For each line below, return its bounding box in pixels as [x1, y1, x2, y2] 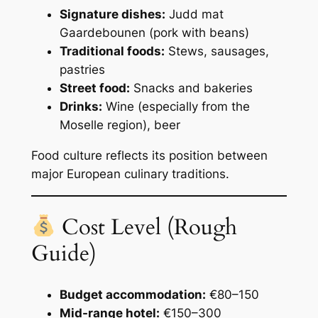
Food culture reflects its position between [31, 148, 268, 163]
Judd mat [165, 7, 224, 21]
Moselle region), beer [59, 118, 180, 132]
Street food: [59, 81, 130, 95]
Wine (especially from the [102, 99, 250, 114]
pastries [59, 62, 105, 77]
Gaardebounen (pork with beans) [59, 26, 249, 40]
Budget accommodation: [59, 287, 206, 302]
